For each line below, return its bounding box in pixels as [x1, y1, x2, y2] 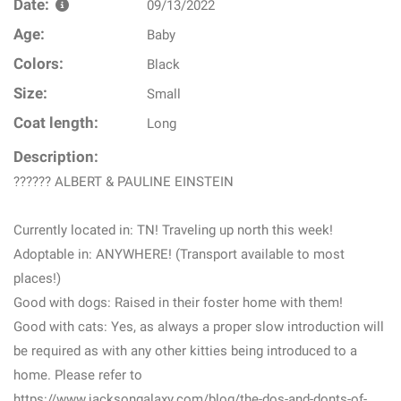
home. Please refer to [13, 367, 142, 383]
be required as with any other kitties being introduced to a [13, 343, 357, 359]
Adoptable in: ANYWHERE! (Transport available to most [13, 246, 345, 262]
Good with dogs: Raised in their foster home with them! [13, 294, 343, 311]
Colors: [13, 55, 64, 73]
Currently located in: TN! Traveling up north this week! [13, 222, 333, 238]
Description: [13, 149, 98, 166]
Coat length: [13, 115, 98, 132]
